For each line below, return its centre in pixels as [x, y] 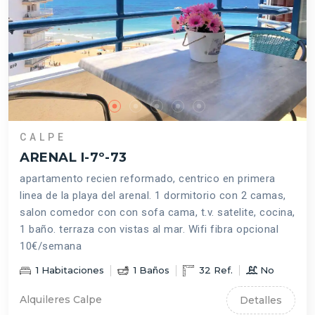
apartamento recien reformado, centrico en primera [148, 178]
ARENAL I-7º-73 [73, 157]
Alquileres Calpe [61, 300]
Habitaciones [71, 270]
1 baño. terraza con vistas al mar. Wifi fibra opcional [149, 229]
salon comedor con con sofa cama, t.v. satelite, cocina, [157, 212]
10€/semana [51, 246]
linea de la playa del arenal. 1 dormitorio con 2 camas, [153, 195]
